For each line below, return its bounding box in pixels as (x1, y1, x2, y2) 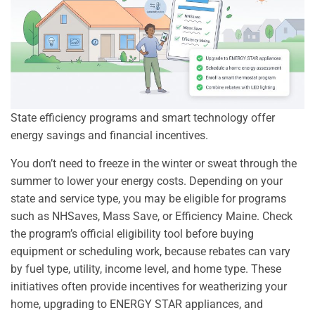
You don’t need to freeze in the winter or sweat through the (11, 156, 297, 170)
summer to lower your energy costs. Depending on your (11, 174, 283, 188)
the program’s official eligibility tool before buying (11, 226, 254, 240)
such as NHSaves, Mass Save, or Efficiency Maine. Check (11, 209, 292, 223)
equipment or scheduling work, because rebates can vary (11, 244, 290, 258)
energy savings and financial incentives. (11, 128, 208, 142)
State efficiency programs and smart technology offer (11, 110, 275, 124)
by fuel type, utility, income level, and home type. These (11, 262, 281, 276)
